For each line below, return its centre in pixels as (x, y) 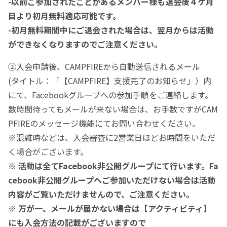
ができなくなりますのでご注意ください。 (85, 44)
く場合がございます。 (48, 152)
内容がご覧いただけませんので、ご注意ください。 (101, 194)
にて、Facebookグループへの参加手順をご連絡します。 (110, 95)
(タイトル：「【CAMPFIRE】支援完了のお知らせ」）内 (110, 81)
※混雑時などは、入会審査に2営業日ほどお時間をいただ (112, 138)
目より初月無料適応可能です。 (64, 16)
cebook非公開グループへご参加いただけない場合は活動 (112, 180)
